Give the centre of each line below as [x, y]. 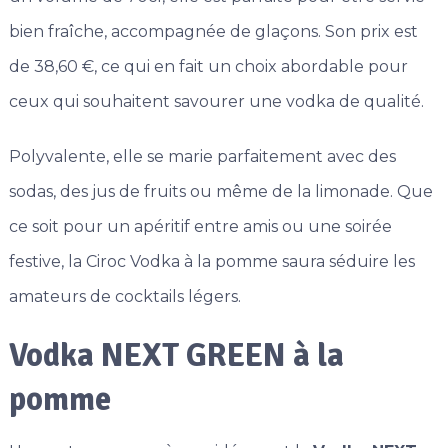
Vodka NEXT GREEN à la [176, 356]
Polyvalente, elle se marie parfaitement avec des [202, 157]
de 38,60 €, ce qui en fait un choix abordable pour [208, 67]
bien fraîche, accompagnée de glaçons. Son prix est [213, 32]
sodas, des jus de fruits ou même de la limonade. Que [220, 192]
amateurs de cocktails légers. [124, 297]
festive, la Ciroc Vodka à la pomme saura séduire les [211, 262]
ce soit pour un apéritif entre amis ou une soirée [200, 227]
